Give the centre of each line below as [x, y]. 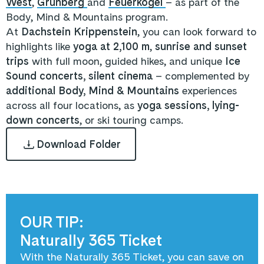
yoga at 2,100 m [111, 46]
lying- [226, 105]
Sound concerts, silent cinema [81, 76]
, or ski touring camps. [131, 120]
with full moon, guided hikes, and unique [127, 61]
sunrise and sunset [201, 46]
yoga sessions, [175, 105]
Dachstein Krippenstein [79, 32]
